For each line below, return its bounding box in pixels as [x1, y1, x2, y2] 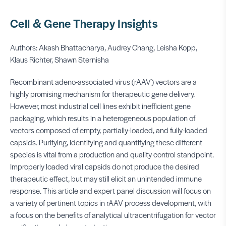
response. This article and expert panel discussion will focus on [10, 185, 211, 196]
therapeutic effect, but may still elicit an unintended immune [10, 173, 202, 184]
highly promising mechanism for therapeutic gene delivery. [10, 88, 195, 99]
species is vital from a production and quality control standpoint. [10, 149, 214, 159]
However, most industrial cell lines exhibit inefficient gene [10, 100, 191, 111]
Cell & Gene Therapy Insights [10, 15, 158, 31]
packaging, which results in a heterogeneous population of [10, 112, 195, 123]
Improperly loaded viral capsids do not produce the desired [10, 161, 199, 172]
